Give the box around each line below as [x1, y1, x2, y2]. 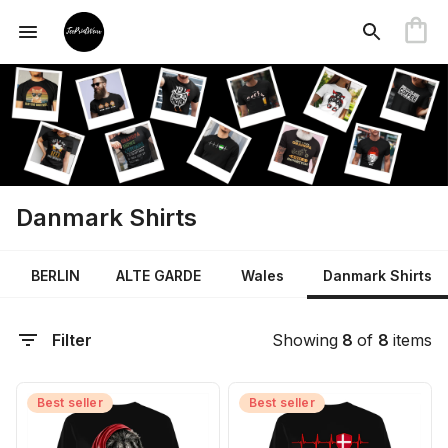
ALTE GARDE [116, 266, 201, 284]
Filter [52, 330, 92, 351]
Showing [272, 330, 338, 351]
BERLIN [30, 266, 80, 284]
